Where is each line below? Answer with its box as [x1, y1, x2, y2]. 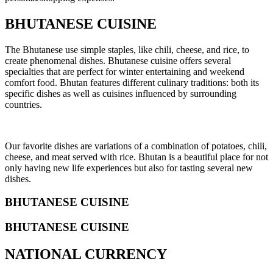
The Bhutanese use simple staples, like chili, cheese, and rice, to [5, 44, 249, 55]
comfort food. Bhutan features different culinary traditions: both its [5, 77, 259, 88]
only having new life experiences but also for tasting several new [5, 162, 253, 173]
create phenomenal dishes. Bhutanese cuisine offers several [5, 55, 231, 66]
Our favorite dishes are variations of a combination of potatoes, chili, [5, 140, 267, 151]
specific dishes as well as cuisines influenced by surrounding [5, 88, 236, 99]
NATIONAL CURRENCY [5, 246, 167, 263]
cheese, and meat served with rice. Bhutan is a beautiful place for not [5, 151, 268, 162]
